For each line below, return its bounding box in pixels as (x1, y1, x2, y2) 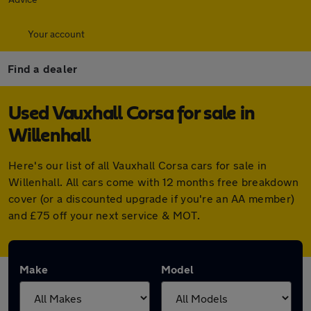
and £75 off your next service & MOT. (8, 208, 200, 221)
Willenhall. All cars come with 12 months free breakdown (8, 175, 299, 188)
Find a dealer (8, 62, 78, 75)
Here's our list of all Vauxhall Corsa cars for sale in (8, 158, 267, 171)
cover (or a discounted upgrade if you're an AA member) (8, 192, 295, 205)
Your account (28, 28, 85, 40)
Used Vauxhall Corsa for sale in (8, 104, 255, 124)
